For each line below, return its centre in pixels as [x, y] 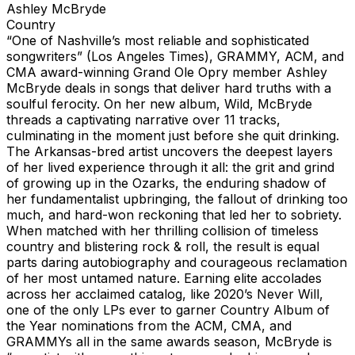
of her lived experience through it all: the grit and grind [170, 167]
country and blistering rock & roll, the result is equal [163, 246]
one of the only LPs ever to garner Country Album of [168, 309]
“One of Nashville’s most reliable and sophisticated [158, 40]
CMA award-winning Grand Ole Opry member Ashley [167, 72]
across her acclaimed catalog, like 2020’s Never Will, [165, 294]
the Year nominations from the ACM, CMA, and [149, 325]
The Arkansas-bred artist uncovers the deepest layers [170, 151]
